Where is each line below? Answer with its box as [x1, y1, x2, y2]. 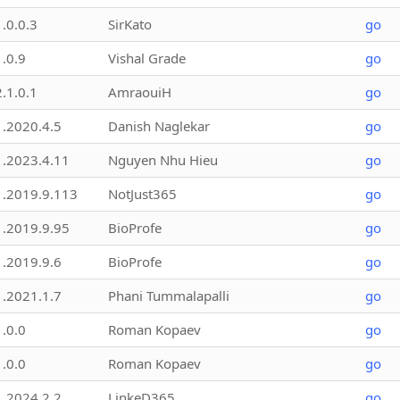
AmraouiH [108, 82, 171, 101]
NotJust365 [108, 184, 177, 203]
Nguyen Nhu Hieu [108, 150, 218, 169]
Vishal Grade [108, 48, 186, 67]
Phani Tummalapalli [108, 286, 229, 304]
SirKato [108, 14, 152, 33]
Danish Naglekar [108, 116, 210, 135]
